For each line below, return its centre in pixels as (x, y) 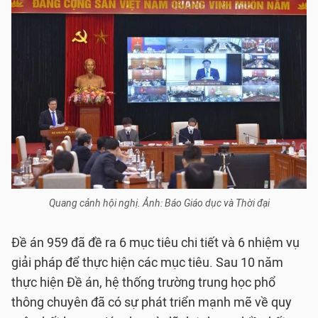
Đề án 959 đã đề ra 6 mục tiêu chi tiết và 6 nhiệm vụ (155, 243)
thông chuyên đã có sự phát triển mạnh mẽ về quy (152, 302)
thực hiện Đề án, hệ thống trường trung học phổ (143, 283)
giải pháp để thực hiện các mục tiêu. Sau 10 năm (147, 263)
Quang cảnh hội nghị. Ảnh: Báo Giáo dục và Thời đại (159, 203)
